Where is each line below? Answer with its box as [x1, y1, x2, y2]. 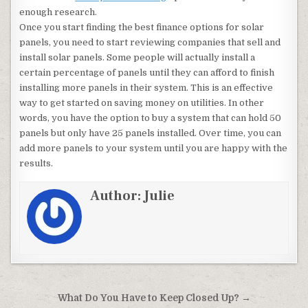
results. [19, 158, 54, 168]
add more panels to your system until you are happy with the [19, 143, 288, 153]
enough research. [19, 7, 98, 17]
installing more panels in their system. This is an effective [19, 82, 274, 93]
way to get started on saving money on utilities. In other [19, 98, 265, 108]
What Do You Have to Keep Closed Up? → [57, 293, 251, 303]
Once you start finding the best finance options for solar [19, 22, 265, 32]
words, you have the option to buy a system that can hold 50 [19, 113, 282, 123]
